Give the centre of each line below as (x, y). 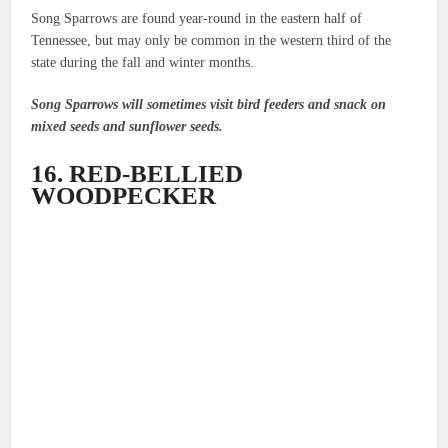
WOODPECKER (124, 195)
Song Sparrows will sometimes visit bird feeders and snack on (209, 104)
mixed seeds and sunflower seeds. (129, 126)
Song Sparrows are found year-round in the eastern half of (197, 18)
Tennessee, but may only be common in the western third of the (211, 40)
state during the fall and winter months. (143, 62)
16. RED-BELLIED (137, 173)
